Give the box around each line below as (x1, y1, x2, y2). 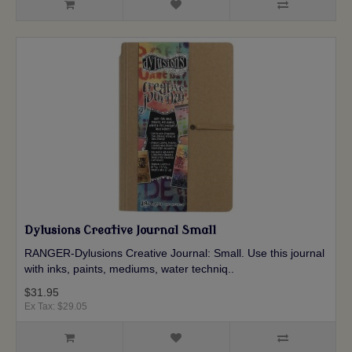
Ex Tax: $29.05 (24, 301, 87, 313)
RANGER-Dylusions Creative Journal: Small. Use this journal (24, 247, 324, 260)
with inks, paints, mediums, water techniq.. (24, 262, 234, 276)
